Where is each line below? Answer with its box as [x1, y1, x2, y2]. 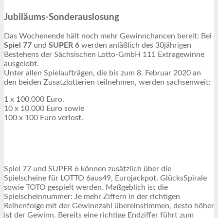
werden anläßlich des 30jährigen [79, 41, 191, 50]
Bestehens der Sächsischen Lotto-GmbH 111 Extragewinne [4, 51, 204, 59]
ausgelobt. [4, 60, 39, 68]
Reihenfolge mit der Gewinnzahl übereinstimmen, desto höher [4, 202, 214, 210]
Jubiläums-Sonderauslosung [4, 12, 119, 22]
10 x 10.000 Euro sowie [4, 105, 84, 113]
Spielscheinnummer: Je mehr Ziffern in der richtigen [4, 193, 180, 201]
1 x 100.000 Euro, [4, 95, 64, 104]
